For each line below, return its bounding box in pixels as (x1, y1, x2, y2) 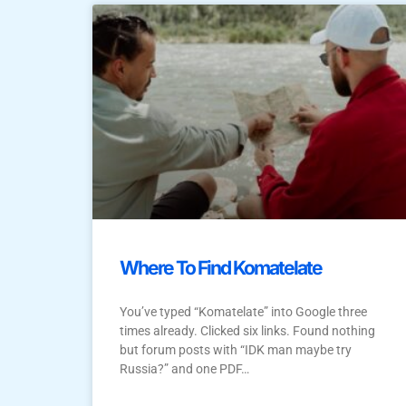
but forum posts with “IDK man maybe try (120, 343, 352, 358)
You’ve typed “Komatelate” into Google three (120, 304, 367, 320)
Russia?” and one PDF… (120, 362, 249, 377)
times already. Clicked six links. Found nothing (120, 324, 375, 339)
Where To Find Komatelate (120, 256, 322, 280)
